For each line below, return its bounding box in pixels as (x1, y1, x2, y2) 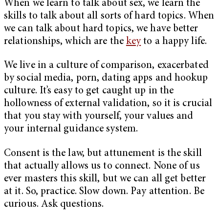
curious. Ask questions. (4, 199, 104, 210)
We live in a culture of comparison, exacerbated (4, 61, 209, 71)
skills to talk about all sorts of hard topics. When (4, 11, 215, 22)
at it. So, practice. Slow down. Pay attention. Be (4, 187, 204, 197)
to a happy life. (141, 36, 207, 47)
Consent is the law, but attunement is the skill (4, 149, 202, 159)
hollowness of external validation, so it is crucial (4, 99, 213, 109)
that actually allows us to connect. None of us (4, 161, 200, 172)
